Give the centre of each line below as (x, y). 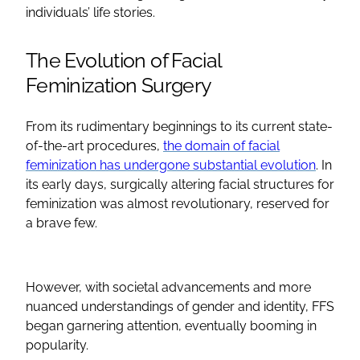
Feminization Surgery (119, 85)
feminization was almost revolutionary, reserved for (178, 203)
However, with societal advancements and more (168, 287)
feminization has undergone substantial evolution (171, 165)
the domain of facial (221, 145)
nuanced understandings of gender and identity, (169, 306)
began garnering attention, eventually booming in (171, 325)
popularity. (59, 345)
